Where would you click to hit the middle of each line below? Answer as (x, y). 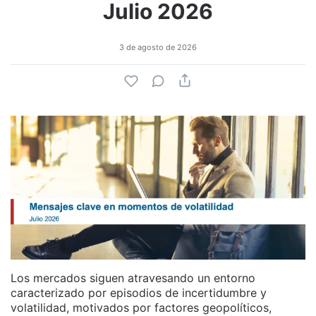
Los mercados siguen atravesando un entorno (133, 278)
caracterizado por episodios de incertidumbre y (139, 292)
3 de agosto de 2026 (158, 48)
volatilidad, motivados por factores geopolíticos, (141, 307)
